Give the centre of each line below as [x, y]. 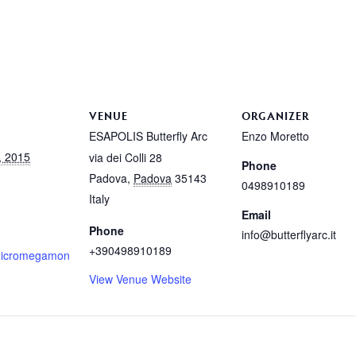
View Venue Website [140, 279]
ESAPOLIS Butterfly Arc [148, 136]
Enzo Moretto [275, 136]
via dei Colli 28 [126, 157]
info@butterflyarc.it [289, 234]
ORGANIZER [276, 116]
